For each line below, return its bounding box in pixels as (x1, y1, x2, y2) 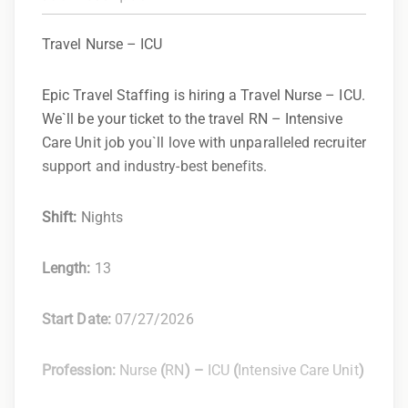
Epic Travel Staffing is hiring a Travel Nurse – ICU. (42, 86, 365, 104)
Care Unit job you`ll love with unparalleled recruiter (42, 133, 366, 151)
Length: (42, 259, 95, 277)
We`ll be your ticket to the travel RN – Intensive (42, 109, 343, 127)
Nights (80, 208, 123, 226)
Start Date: (42, 310, 115, 328)
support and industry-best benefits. (42, 157, 268, 175)
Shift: (42, 208, 81, 226)
